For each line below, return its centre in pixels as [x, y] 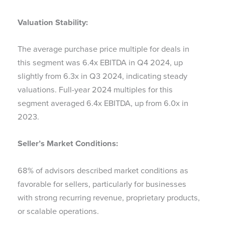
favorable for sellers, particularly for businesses [102, 184]
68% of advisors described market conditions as [103, 170]
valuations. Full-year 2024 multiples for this [95, 90]
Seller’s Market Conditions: [69, 143]
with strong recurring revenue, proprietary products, [109, 197]
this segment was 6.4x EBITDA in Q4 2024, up [100, 63]
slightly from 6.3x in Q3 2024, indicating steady [102, 76]
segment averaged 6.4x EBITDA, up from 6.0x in [103, 103]
